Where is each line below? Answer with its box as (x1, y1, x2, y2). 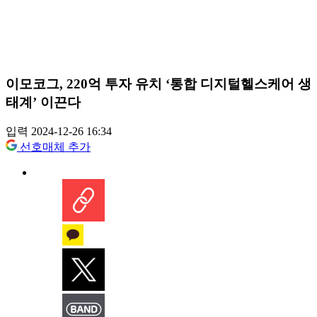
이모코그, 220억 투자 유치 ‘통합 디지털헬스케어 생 (6, 76, 311, 91)
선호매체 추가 (20, 141, 91, 154)
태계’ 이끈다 (6, 94, 81, 110)
